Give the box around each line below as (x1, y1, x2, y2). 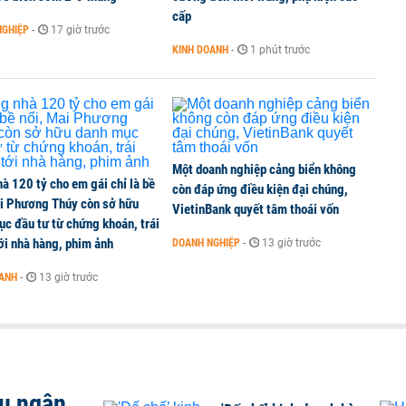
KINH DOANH (172, 43, 228, 56)
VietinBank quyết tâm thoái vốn (172, 201, 339, 217)
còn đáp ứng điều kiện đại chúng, (172, 181, 348, 198)
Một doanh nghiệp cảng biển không (172, 161, 356, 178)
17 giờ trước (51, 24, 110, 36)
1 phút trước (250, 43, 310, 56)
